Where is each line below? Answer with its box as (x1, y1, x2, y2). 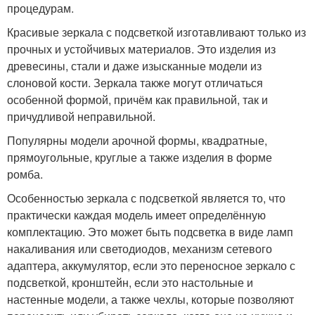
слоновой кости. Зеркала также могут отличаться (7, 75, 263, 91)
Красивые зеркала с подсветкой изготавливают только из (7, 24, 306, 40)
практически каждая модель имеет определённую (7, 207, 266, 223)
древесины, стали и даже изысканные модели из (7, 58, 262, 74)
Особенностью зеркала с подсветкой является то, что (7, 190, 285, 206)
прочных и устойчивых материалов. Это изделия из (7, 41, 276, 57)
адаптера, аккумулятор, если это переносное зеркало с (7, 257, 295, 274)
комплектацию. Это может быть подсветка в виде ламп (7, 224, 293, 240)
